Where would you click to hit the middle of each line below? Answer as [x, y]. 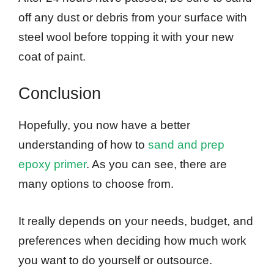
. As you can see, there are [157, 165]
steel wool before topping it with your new [126, 37]
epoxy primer [52, 165]
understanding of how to [83, 145]
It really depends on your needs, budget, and [136, 221]
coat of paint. [52, 56]
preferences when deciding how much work [132, 240]
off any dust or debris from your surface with [133, 17]
